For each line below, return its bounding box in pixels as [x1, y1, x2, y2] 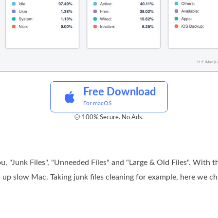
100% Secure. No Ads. [82, 114, 144, 121]
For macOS [83, 100, 112, 106]
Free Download [83, 87, 156, 97]
